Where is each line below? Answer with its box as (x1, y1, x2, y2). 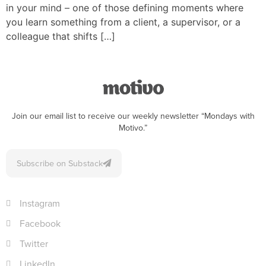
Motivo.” (119, 122, 147, 134)
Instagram (19, 197, 60, 210)
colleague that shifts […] (6, 30, 115, 42)
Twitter (19, 237, 48, 250)
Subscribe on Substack (17, 157, 103, 169)
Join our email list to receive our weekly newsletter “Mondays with (11, 110, 255, 122)
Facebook (19, 217, 61, 230)
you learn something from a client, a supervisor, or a (6, 16, 240, 28)
